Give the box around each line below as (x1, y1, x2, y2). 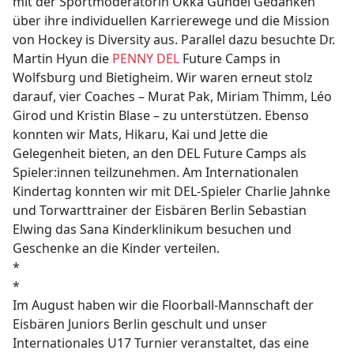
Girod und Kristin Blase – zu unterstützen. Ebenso (13, 107, 310, 125)
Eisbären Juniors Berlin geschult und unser (13, 315, 268, 333)
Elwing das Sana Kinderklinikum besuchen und (13, 220, 292, 239)
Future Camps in (179, 50, 281, 68)
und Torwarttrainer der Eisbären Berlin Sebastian (13, 201, 307, 220)
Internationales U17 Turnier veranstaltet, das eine (13, 334, 310, 352)
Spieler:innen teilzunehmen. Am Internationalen (13, 164, 299, 182)
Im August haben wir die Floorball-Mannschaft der (13, 296, 314, 314)
